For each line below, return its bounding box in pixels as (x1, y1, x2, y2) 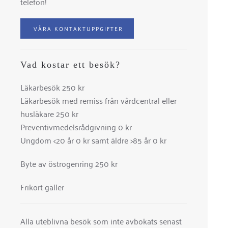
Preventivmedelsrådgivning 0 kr (20, 120, 132, 134)
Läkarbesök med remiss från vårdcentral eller (20, 93, 177, 107)
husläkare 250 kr (20, 106, 78, 121)
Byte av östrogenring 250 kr (20, 156, 118, 170)
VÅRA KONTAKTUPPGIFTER (34, 23, 123, 34)
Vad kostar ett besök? (20, 60, 121, 70)
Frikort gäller (20, 180, 64, 194)
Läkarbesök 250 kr (20, 80, 84, 94)
